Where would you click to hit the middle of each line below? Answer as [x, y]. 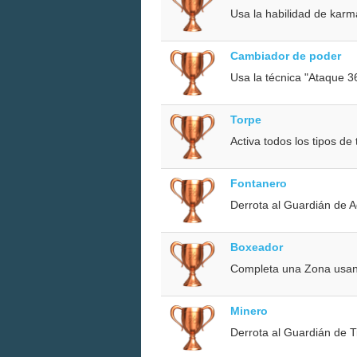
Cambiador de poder [286, 55]
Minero [249, 310]
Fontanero [259, 183]
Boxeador [257, 247]
